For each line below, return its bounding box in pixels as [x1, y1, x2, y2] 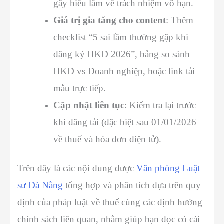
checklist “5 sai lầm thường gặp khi [53, 31, 188, 42]
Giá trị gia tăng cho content [53, 14, 166, 25]
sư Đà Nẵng [17, 179, 63, 190]
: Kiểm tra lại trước [124, 99, 196, 110]
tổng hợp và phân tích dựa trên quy [63, 179, 201, 190]
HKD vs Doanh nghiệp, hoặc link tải [53, 65, 195, 76]
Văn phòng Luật [136, 162, 200, 173]
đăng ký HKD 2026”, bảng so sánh [53, 48, 190, 59]
